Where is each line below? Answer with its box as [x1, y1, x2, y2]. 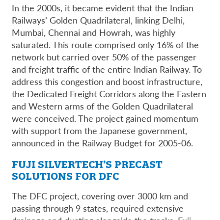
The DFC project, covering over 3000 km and [12, 189, 188, 202]
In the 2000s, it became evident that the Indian [12, 1, 193, 14]
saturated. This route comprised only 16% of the [12, 38, 199, 51]
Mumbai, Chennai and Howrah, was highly [12, 26, 175, 38]
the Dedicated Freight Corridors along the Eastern [12, 87, 206, 100]
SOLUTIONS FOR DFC [12, 169, 119, 182]
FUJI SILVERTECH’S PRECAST [12, 158, 163, 170]
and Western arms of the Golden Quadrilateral [12, 99, 193, 112]
